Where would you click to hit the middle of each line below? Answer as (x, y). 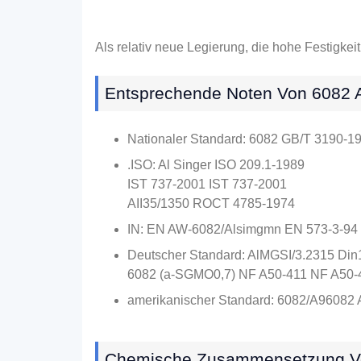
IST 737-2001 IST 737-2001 (207, 185)
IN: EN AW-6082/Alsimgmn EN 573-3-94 (243, 230)
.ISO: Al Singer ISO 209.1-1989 (216, 165)
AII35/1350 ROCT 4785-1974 (211, 204)
